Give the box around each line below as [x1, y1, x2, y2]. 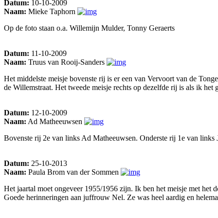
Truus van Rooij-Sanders [26, 57, 107, 66]
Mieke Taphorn [26, 7, 77, 16]
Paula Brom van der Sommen [26, 167, 121, 176]
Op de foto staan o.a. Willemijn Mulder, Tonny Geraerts [4, 23, 175, 32]
